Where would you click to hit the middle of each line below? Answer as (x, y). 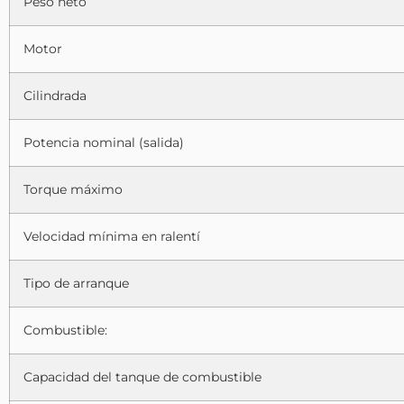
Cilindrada (55, 95)
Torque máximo (73, 189)
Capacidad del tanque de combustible (142, 376)
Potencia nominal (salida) (104, 142)
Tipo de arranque (76, 283)
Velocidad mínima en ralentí (112, 236)
